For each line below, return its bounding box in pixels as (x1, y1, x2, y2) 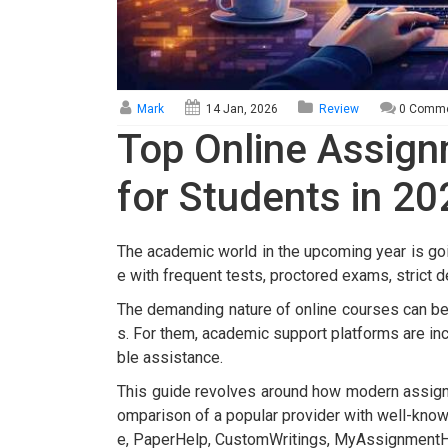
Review (319, 102, 360, 117)
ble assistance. (117, 348, 223, 368)
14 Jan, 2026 (202, 102, 278, 117)
